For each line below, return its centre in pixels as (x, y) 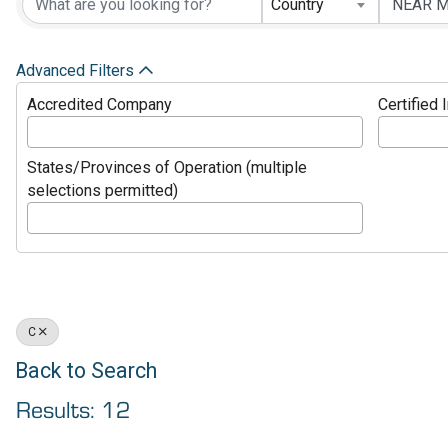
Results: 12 (74, 410)
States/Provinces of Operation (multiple (167, 167)
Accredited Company (100, 104)
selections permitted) (103, 190)
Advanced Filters (75, 70)
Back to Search (86, 370)
